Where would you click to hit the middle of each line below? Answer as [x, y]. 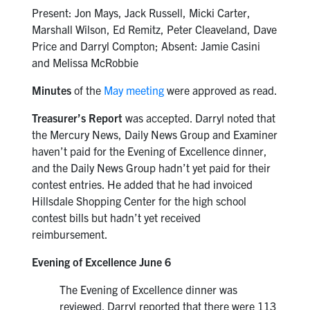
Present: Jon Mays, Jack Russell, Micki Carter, [141, 13]
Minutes [51, 90]
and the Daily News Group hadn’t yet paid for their [151, 168]
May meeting [134, 90]
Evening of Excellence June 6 [101, 262]
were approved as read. [220, 90]
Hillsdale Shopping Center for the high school [139, 201]
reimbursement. [70, 234]
